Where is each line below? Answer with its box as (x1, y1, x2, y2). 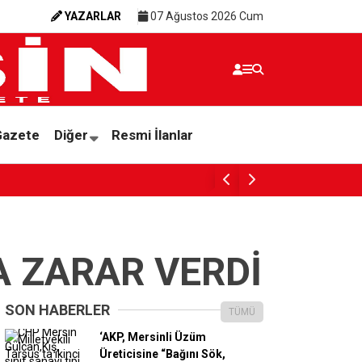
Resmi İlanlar (111, 126, 193, 143)
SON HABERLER (5, 301, 110, 318)
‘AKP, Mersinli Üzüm (99, 330, 206, 343)
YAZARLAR (65, 9, 121, 23)
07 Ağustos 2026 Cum (148, 9, 263, 23)
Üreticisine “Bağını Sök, (99, 347, 225, 360)
